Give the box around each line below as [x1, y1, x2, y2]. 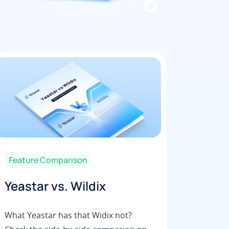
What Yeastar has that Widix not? [4, 210, 132, 221]
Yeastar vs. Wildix [4, 177, 106, 195]
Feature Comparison [8, 154, 87, 166]
